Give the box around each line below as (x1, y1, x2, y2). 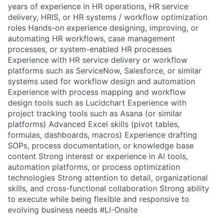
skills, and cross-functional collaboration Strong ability (8, 183, 209, 193)
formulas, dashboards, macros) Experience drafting (8, 130, 197, 140)
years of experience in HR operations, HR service (8, 1, 188, 11)
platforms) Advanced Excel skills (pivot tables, (8, 119, 180, 129)
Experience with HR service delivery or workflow (8, 55, 187, 65)
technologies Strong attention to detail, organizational (8, 173, 208, 182)
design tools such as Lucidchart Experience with (8, 98, 186, 108)
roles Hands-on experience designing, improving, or (8, 23, 199, 33)
